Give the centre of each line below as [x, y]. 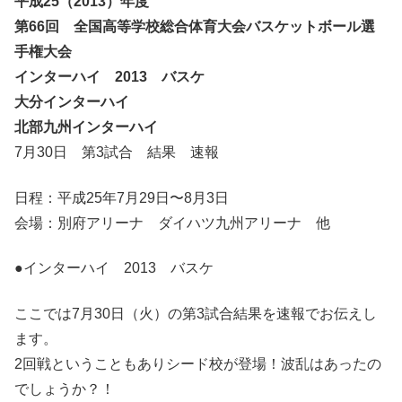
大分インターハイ [72, 102]
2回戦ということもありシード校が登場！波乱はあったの [198, 363]
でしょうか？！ [65, 389]
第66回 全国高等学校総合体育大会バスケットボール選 [195, 27]
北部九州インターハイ [86, 127]
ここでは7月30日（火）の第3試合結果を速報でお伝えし [196, 313]
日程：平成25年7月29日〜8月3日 [122, 197]
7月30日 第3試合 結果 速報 [117, 153]
